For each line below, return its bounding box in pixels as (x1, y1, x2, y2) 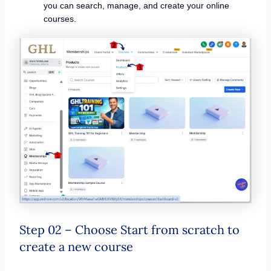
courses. (43, 14, 76, 24)
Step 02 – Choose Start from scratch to (19, 221, 240, 237)
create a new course (19, 238, 133, 254)
